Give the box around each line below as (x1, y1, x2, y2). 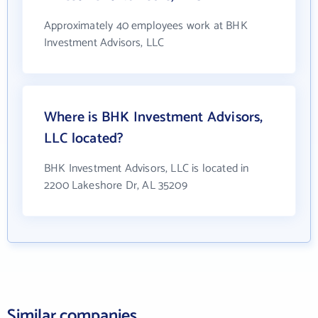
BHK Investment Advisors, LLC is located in (44, 159, 249, 178)
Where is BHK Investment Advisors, (44, 106, 263, 129)
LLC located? (44, 127, 124, 150)
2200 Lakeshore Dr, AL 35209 (44, 176, 187, 195)
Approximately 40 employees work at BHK (44, 16, 248, 35)
